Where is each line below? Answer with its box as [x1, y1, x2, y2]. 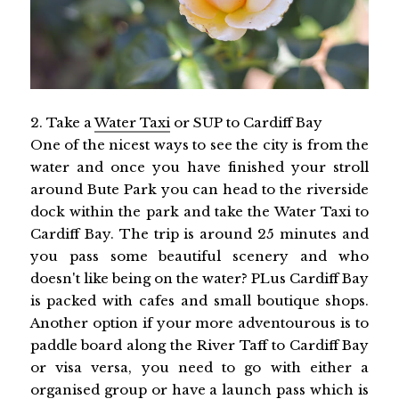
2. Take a [29, 113, 94, 131]
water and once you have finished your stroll [29, 158, 370, 175]
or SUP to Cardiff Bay [169, 113, 322, 131]
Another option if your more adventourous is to [29, 313, 370, 331]
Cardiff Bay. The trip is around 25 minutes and [29, 224, 370, 242]
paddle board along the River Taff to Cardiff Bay [29, 336, 370, 354]
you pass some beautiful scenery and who [29, 247, 370, 265]
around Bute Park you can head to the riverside [29, 180, 370, 198]
